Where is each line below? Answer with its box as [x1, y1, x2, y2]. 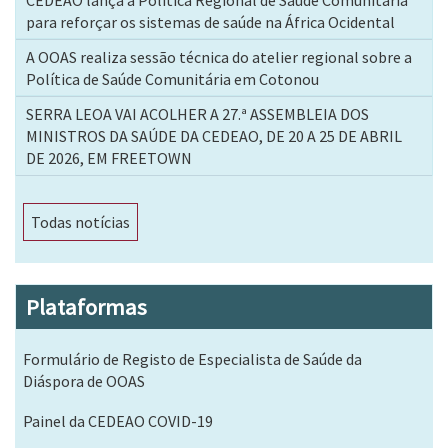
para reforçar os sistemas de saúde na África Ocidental [26, 12, 395, 33]
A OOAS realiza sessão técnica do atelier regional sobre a [26, 47, 412, 68]
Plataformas [26, 293, 147, 322]
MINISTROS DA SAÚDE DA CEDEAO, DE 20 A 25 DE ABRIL [26, 126, 402, 147]
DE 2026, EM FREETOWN [26, 148, 192, 169]
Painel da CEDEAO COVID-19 [23, 411, 213, 432]
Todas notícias [31, 212, 130, 233]
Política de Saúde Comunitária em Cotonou [26, 69, 319, 90]
